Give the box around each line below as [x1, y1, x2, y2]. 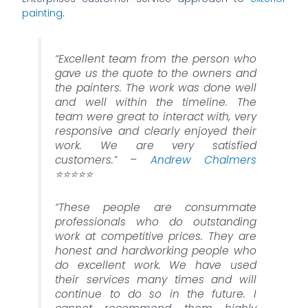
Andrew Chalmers [150, 152, 256, 167]
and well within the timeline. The [55, 94, 256, 109]
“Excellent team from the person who [55, 51, 256, 66]
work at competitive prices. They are [55, 228, 256, 243]
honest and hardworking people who [55, 243, 256, 258]
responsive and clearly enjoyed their [55, 123, 256, 138]
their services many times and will [55, 272, 256, 287]
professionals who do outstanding [55, 214, 256, 229]
